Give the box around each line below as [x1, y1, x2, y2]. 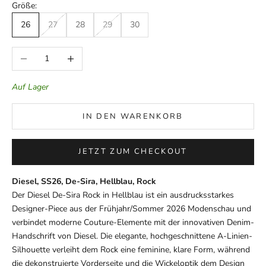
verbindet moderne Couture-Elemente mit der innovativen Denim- [12, 216, 254, 228]
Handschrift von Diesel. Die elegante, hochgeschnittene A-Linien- [12, 230, 252, 242]
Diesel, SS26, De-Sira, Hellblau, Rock [12, 175, 156, 187]
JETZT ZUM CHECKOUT [78, 146, 188, 157]
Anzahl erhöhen [58, 47, 117, 59]
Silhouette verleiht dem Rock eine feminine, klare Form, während [12, 243, 250, 255]
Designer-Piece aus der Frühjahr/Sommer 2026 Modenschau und [12, 202, 251, 214]
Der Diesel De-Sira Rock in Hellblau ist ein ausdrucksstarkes [12, 189, 234, 201]
